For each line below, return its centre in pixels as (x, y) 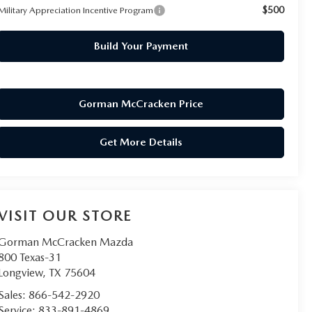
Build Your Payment (141, 46)
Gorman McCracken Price (141, 103)
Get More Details (141, 142)
